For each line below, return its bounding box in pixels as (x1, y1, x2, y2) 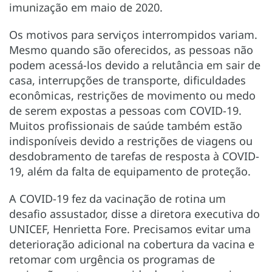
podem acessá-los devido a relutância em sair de (9, 58, 260, 73)
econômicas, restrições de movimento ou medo (9, 88, 256, 103)
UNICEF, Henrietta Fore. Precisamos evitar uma (9, 222, 251, 237)
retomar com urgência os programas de (9, 252, 215, 267)
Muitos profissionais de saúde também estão (9, 118, 242, 134)
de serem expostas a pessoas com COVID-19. (9, 103, 242, 118)
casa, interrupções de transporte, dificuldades (9, 73, 246, 88)
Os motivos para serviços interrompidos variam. (9, 27, 257, 42)
